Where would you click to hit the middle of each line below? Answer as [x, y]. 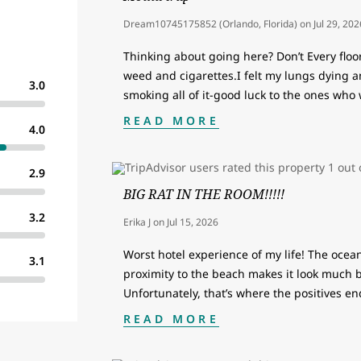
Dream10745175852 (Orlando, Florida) [210, 24]
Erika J [138, 222]
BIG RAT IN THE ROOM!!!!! [204, 194]
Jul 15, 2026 [193, 222]
